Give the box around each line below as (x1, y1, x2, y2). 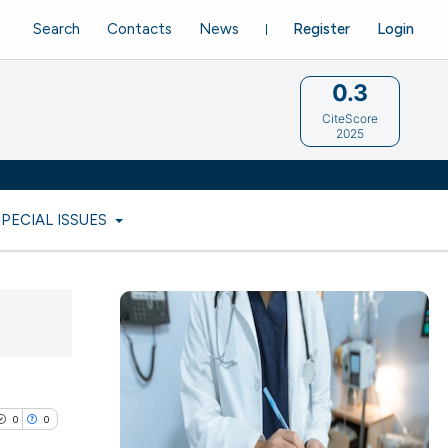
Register (292, 19, 350, 38)
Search (33, 19, 81, 38)
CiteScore (322, 110, 379, 126)
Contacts (107, 19, 172, 38)
